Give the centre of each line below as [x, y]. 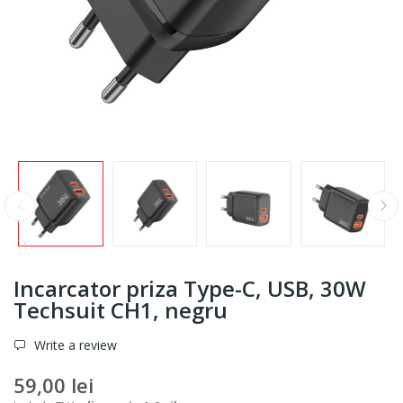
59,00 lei [54, 385]
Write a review [74, 345]
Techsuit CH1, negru [121, 309]
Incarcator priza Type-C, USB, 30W [190, 288]
